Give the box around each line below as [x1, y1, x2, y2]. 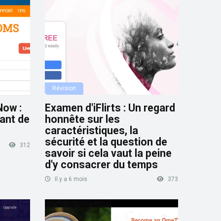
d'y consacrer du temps [45, 158, 158, 171]
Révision [52, 85, 76, 92]
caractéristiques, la [45, 124, 138, 137]
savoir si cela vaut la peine [45, 147, 172, 160]
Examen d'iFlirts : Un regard [45, 102, 175, 114]
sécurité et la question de [45, 136, 167, 148]
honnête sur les [45, 113, 120, 126]
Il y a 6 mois [53, 176, 87, 183]
